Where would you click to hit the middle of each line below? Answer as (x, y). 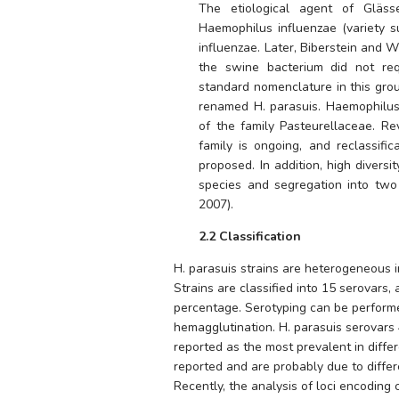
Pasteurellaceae (326, 126)
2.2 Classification (250, 236)
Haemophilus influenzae (268, 28)
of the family (240, 126)
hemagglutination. (226, 327)
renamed (226, 106)
